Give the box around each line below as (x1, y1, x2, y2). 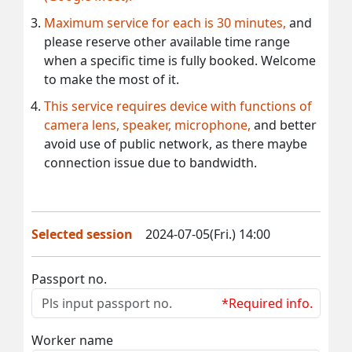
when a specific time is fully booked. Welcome (44, 51, 316, 69)
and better (254, 115, 317, 134)
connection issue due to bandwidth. (44, 153, 257, 171)
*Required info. (222, 294, 313, 312)
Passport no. (31, 269, 107, 288)
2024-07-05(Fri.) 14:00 (145, 225, 270, 243)
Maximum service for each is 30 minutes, (44, 13, 289, 31)
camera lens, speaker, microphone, (44, 115, 254, 134)
